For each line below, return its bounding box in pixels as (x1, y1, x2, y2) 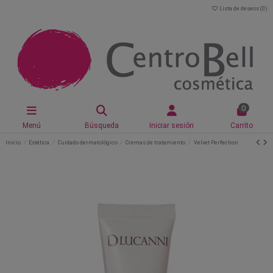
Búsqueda (84, 121, 119, 130)
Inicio (5, 140, 21, 146)
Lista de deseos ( (218, 5, 262, 12)
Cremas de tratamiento (126, 140, 186, 146)
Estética (29, 140, 50, 146)
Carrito (230, 121, 253, 130)
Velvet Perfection (193, 140, 238, 146)
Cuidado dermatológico (57, 140, 118, 146)
